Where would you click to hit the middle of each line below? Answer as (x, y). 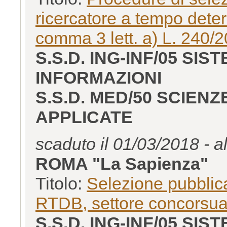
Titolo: (61, 183)
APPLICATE (84, 117)
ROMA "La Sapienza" (122, 163)
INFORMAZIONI (99, 77)
